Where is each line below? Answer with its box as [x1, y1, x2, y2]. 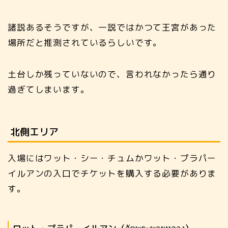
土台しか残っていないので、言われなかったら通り [8, 68, 217, 80]
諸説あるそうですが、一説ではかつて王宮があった [8, 21, 217, 33]
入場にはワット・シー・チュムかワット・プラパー [8, 152, 217, 164]
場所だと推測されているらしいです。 [8, 36, 162, 48]
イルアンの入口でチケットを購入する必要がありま [8, 167, 217, 180]
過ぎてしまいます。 [8, 83, 90, 95]
